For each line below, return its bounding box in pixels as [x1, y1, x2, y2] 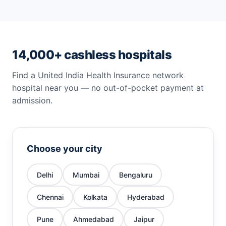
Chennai [36, 192, 64, 201]
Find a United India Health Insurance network [12, 70, 184, 80]
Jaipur [133, 214, 154, 223]
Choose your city [27, 143, 102, 154]
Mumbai [72, 170, 99, 179]
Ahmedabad [73, 214, 114, 223]
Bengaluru [119, 170, 152, 179]
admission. [12, 95, 52, 105]
